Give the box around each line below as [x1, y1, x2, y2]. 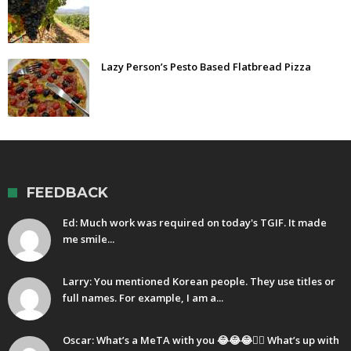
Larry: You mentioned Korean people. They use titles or [63, 274, 335, 289]
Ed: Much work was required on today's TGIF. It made [63, 215, 327, 230]
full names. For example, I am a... [63, 291, 223, 306]
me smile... [63, 232, 114, 247]
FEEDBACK [27, 184, 108, 202]
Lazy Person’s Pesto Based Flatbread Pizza [101, 60, 311, 74]
